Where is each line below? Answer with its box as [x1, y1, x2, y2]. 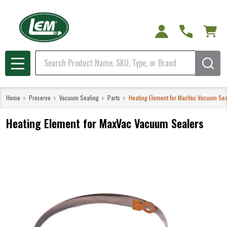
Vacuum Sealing [59, 93, 99, 102]
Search [35, 50, 57, 62]
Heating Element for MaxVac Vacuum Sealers [6, 115, 204, 131]
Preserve [29, 93, 51, 102]
